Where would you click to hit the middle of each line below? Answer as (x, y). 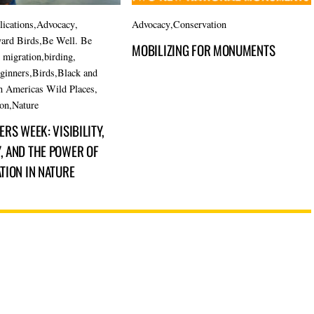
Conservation (200, 24)
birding (59, 56)
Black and (78, 72)
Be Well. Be (67, 40)
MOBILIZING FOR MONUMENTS (204, 50)
